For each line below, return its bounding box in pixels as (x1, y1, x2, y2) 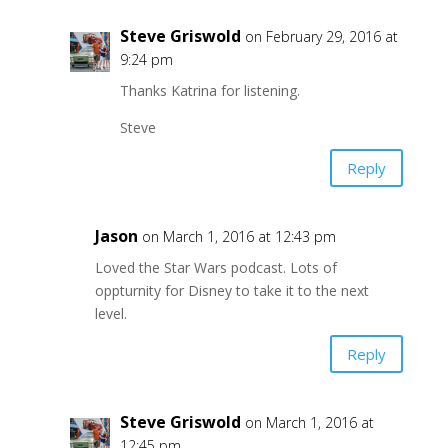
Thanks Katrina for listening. (119, 81, 300, 101)
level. (94, 304, 127, 324)
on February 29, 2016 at (244, 27, 398, 47)
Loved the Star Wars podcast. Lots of (94, 258, 337, 278)
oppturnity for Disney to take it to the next (94, 281, 369, 301)
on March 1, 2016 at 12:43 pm (141, 227, 336, 247)
